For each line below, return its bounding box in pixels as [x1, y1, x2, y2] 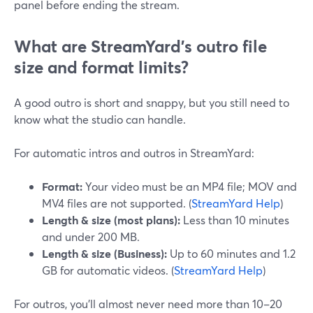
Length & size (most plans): [42, 212, 180, 227]
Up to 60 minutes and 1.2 [167, 246, 296, 261]
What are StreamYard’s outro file [14, 35, 267, 57]
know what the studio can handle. [14, 112, 186, 126]
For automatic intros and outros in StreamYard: [14, 145, 254, 160]
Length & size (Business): [42, 246, 167, 261]
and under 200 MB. [42, 229, 140, 244]
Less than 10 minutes [180, 212, 289, 227]
